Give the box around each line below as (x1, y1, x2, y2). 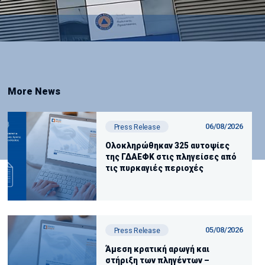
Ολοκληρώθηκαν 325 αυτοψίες (105, 140, 230, 150)
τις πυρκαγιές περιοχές (105, 163, 203, 173)
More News (7, 86, 60, 97)
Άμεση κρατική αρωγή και (105, 244, 209, 254)
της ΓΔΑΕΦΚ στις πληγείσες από (105, 151, 237, 161)
